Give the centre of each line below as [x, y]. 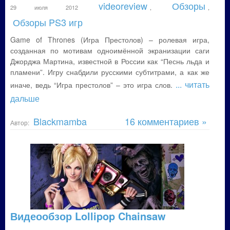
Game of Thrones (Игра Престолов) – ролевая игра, [110, 40]
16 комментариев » [166, 121]
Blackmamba [60, 121]
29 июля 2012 [53, 7]
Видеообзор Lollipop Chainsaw [88, 216]
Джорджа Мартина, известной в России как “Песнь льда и [110, 61]
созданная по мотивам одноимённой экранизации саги [110, 50]
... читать [192, 84]
